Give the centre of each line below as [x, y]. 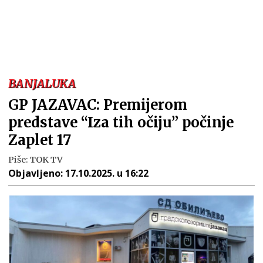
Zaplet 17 [40, 140]
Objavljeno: [37, 173]
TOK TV [47, 160]
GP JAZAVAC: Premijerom [98, 105]
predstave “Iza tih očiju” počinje [121, 122]
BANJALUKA [42, 83]
